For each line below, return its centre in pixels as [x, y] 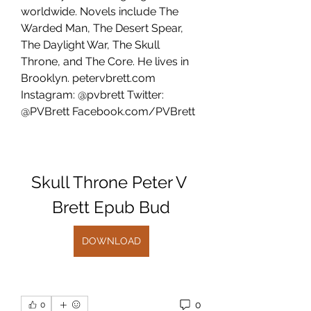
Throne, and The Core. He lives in [105, 61]
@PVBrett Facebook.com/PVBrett [108, 111]
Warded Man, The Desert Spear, [102, 28]
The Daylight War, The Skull [90, 45]
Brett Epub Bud [111, 207]
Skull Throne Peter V [109, 182]
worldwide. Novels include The [100, 11]
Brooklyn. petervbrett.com [88, 78]
